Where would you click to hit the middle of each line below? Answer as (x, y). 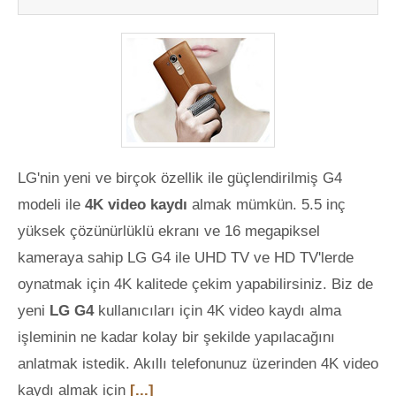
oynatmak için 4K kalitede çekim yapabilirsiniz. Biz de (195, 284)
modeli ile (49, 205)
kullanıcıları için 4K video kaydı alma (217, 311)
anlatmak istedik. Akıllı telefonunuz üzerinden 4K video (198, 364)
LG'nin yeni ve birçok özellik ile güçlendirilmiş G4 (180, 178)
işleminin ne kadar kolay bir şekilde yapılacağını (176, 337)
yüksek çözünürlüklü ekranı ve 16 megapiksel (169, 231)
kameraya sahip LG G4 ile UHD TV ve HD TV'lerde (186, 258)
